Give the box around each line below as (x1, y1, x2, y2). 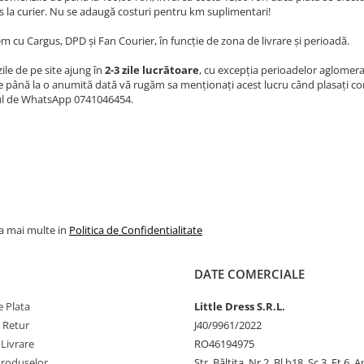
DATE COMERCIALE (194, 266, 305, 282)
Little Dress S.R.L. (194, 299, 285, 314)
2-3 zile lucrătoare (105, 63, 199, 77)
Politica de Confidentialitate (69, 223, 202, 237)
